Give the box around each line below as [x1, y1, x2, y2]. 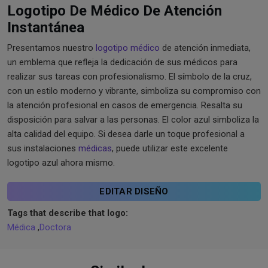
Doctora [39, 221, 71, 233]
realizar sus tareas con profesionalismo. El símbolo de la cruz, [7, 71, 252, 82]
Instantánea [7, 19, 84, 36]
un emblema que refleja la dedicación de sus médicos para [7, 56, 237, 68]
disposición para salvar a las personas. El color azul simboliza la [7, 114, 259, 125]
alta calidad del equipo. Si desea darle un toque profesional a [7, 128, 245, 139]
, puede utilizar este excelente [112, 142, 228, 154]
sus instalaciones [7, 142, 78, 154]
